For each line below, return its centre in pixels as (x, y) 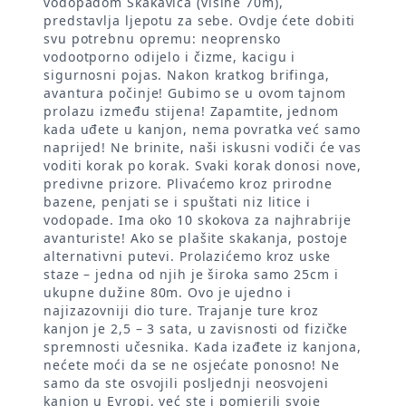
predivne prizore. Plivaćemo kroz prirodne (188, 183)
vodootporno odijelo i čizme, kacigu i (170, 56)
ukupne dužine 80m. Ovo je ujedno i (168, 292)
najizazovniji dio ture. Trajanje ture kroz (181, 310)
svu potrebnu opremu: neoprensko (162, 38)
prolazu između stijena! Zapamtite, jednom (191, 111)
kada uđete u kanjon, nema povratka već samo (202, 129)
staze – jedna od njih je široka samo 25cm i (191, 274)
